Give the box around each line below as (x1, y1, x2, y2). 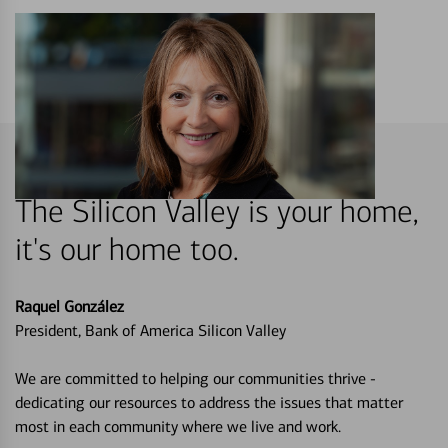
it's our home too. (15, 230, 239, 269)
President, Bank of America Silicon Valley (15, 320, 286, 340)
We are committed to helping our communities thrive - (15, 368, 376, 388)
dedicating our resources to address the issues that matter (15, 392, 403, 412)
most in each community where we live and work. (15, 416, 341, 436)
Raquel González (15, 296, 124, 316)
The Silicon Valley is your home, (15, 192, 418, 231)
